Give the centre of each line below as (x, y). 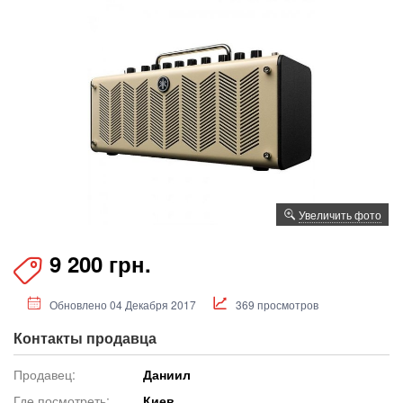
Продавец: (45, 374)
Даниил (167, 374)
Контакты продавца (85, 337)
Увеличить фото (340, 214)
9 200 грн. (100, 263)
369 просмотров (277, 304)
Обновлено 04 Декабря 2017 (123, 304)
